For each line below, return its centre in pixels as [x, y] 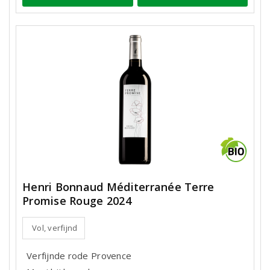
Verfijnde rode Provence [79, 256]
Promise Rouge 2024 [77, 201]
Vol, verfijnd [55, 228]
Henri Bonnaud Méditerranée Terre [118, 187]
